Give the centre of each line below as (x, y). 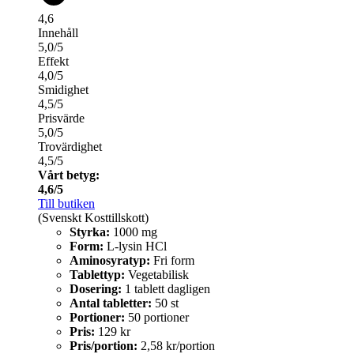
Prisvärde (61, 119)
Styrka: (90, 232)
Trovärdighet (70, 147)
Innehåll (58, 33)
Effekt (53, 62)
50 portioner (157, 318)
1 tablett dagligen (166, 289)
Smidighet (63, 90)
